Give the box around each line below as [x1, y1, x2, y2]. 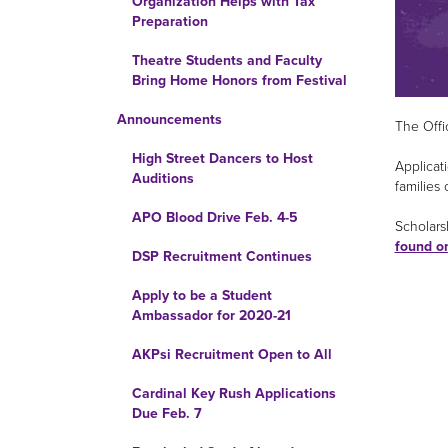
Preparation [132, 13, 208, 30]
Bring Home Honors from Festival [132, 72, 347, 89]
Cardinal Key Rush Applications [132, 385, 336, 402]
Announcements [117, 111, 222, 128]
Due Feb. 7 [132, 405, 202, 422]
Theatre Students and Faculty [132, 52, 322, 69]
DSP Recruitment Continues [132, 248, 312, 265]
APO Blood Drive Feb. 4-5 [132, 209, 298, 226]
